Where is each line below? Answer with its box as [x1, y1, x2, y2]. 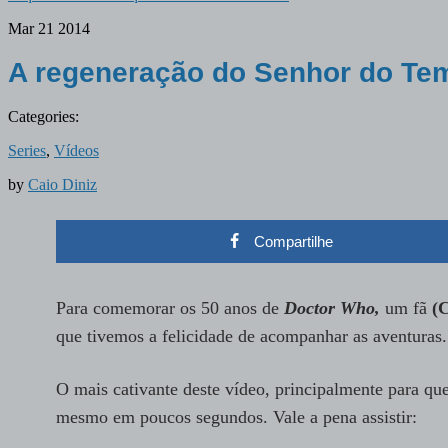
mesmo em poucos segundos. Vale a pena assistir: [56, 406, 417, 427]
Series [8, 141, 46, 159]
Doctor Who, [284, 297, 385, 318]
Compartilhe [253, 232, 333, 250]
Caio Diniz [28, 175, 97, 193]
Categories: [8, 107, 79, 125]
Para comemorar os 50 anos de [56, 297, 284, 318]
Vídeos [54, 141, 99, 159]
